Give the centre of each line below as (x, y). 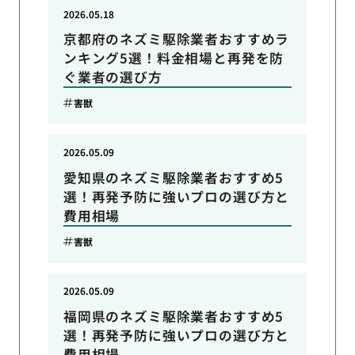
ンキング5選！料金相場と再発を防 (174, 58)
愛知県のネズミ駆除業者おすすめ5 (174, 178)
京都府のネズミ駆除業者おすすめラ (176, 39)
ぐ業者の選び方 (113, 77)
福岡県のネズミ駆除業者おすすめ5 (174, 316)
